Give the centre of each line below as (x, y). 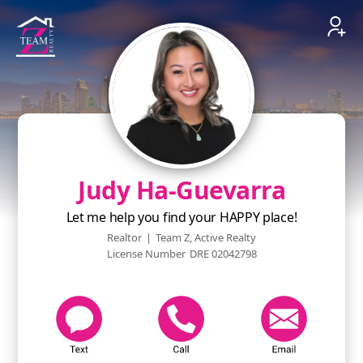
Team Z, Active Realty (206, 237)
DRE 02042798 (223, 254)
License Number (146, 254)
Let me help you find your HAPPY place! (181, 217)
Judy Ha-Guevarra (181, 190)
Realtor (124, 237)
